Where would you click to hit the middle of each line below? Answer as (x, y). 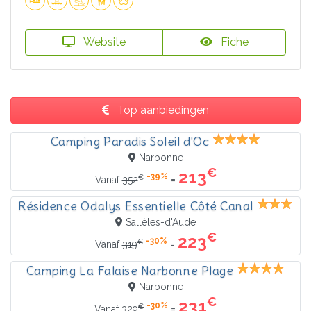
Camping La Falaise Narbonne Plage (130, 271)
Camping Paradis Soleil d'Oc (130, 142)
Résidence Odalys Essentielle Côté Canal (136, 207)
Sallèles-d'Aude (161, 222)
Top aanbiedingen (162, 110)
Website (103, 42)
